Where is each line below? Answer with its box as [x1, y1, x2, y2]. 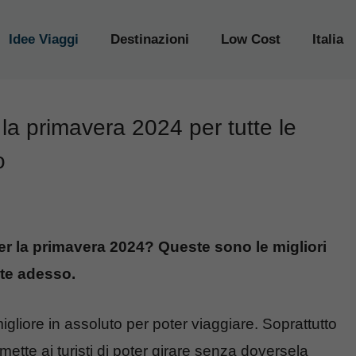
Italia [312, 32, 343, 47]
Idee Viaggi [9, 32, 79, 47]
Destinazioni [110, 32, 189, 47]
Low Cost [221, 32, 281, 47]
